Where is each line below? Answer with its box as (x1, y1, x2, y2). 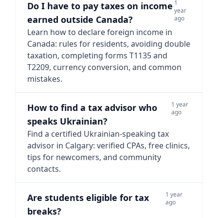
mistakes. (27, 73, 62, 84)
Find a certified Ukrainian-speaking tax (27, 128, 169, 139)
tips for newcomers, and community (27, 152, 161, 163)
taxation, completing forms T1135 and (27, 50, 167, 61)
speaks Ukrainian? (27, 115, 108, 127)
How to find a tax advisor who (27, 102, 157, 113)
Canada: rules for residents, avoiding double (27, 38, 190, 49)
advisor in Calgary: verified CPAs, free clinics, (27, 140, 190, 151)
